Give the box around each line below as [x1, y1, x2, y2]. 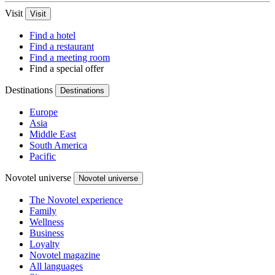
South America [29, 139, 87, 150]
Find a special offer [29, 63, 104, 74]
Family [29, 205, 56, 216]
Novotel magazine [29, 249, 100, 260]
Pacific [29, 150, 56, 161]
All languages [29, 260, 83, 271]
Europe [29, 106, 58, 117]
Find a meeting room [29, 52, 110, 63]
